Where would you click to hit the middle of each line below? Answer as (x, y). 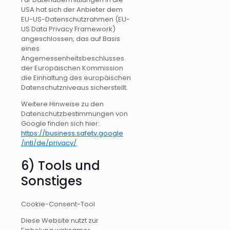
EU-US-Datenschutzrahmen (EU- (75, 20)
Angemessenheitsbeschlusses (73, 59)
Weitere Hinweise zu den (62, 104)
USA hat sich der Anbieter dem (72, 10)
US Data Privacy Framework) (68, 29)
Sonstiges (52, 181)
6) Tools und (61, 166)
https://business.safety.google (72, 133)
